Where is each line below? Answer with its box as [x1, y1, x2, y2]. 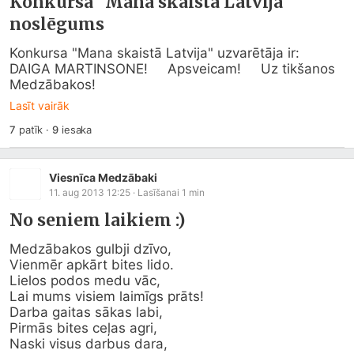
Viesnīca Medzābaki [49, 170, 157, 184]
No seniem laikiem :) [9, 209, 185, 231]
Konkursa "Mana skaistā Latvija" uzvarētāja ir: [9, 45, 299, 61]
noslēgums [9, 13, 104, 35]
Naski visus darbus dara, [9, 336, 171, 352]
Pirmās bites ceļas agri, [9, 320, 161, 336]
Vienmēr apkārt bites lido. [9, 257, 178, 273]
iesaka [58, 123, 92, 136]
